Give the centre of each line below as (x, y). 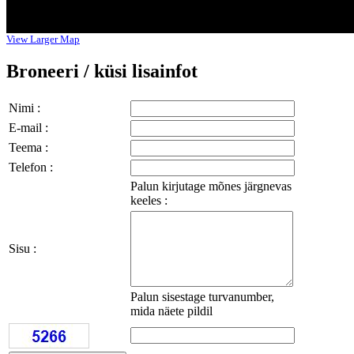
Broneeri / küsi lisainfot (102, 72)
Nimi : (26, 108)
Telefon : (31, 168)
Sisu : (24, 249)
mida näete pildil (171, 311)
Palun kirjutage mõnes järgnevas (211, 186)
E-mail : (30, 128)
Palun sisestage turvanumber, (202, 297)
